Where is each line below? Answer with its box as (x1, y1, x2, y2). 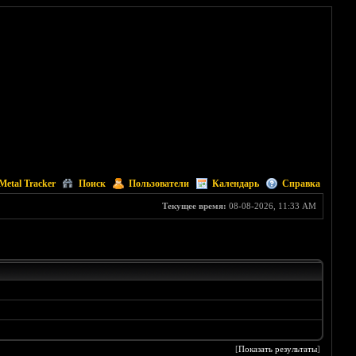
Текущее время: (161, 201, 226, 211)
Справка (281, 178, 320, 189)
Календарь (211, 178, 259, 189)
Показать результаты (238, 344, 318, 354)
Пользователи (128, 178, 189, 189)
